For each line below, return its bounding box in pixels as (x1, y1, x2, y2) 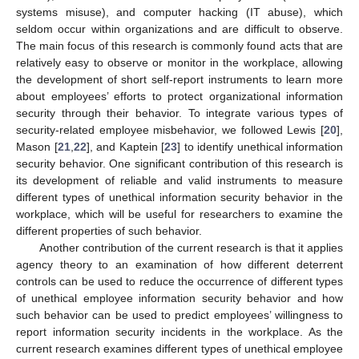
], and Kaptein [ (86, 139, 164, 153)
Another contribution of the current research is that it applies (38, 240, 343, 254)
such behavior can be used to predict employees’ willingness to (16, 308, 343, 321)
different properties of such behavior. (16, 224, 202, 237)
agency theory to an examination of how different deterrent (16, 257, 343, 271)
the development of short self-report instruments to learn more (16, 72, 343, 86)
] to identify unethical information (177, 139, 343, 153)
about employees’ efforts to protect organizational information (16, 89, 343, 103)
